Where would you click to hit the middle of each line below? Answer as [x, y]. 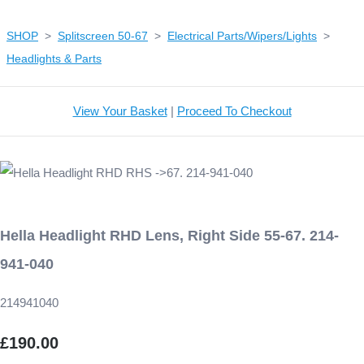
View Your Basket [120, 111]
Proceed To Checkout [234, 111]
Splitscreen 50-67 [103, 36]
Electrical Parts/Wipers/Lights [242, 36]
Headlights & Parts [54, 59]
